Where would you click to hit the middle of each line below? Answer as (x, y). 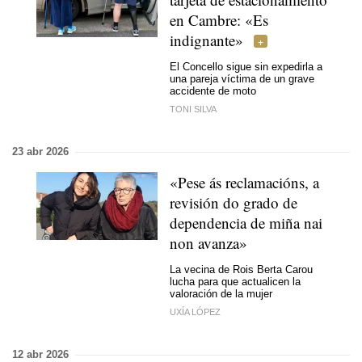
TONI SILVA (193, 109)
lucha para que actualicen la (235, 281)
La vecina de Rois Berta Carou (241, 269)
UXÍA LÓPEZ (195, 312)
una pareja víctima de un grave (242, 78)
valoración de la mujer (221, 293)
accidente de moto (213, 90)
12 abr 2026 (40, 354)
